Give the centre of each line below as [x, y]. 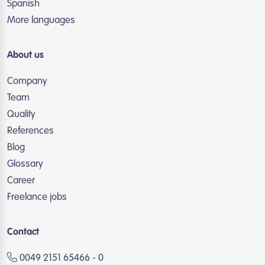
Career [21, 181]
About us [25, 56]
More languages [41, 20]
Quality [21, 114]
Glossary [25, 164]
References [30, 131]
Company [27, 81]
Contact [23, 232]
